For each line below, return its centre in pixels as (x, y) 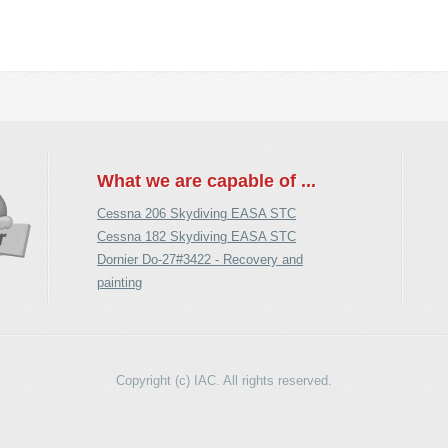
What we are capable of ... (206, 181)
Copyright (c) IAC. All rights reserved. (224, 380)
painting (119, 282)
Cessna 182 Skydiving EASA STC (196, 236)
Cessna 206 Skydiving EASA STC (196, 213)
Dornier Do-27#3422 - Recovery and (200, 259)
